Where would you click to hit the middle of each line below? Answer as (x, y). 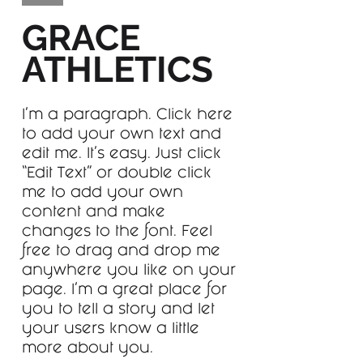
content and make (94, 213)
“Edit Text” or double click (117, 174)
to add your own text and (122, 135)
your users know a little (111, 330)
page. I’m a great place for (124, 291)
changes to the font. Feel (117, 233)
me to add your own (102, 194)
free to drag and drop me (121, 252)
